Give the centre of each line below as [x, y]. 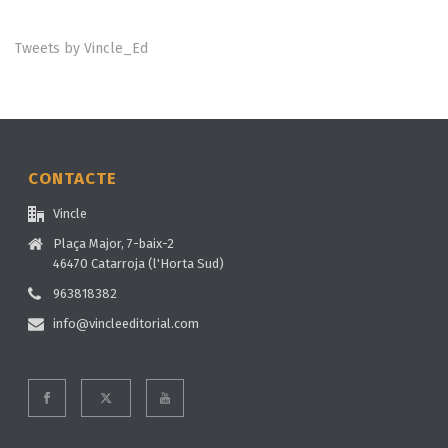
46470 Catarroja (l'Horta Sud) [139, 263]
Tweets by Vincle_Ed [81, 48]
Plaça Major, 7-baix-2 [114, 243]
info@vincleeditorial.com [126, 323]
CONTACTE [73, 178]
